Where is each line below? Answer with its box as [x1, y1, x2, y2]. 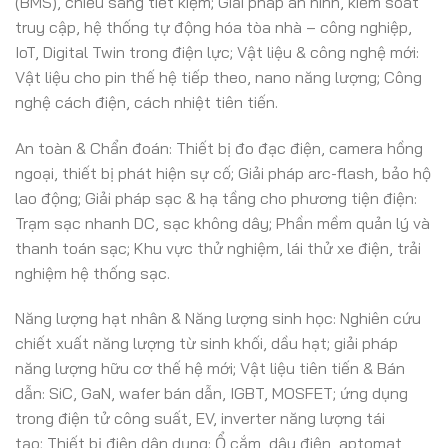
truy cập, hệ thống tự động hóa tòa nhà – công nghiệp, [15, 16, 412, 37]
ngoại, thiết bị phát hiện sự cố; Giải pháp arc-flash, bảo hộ [15, 162, 431, 183]
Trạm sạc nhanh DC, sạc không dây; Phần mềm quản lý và [15, 212, 430, 233]
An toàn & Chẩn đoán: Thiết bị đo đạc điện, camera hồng [15, 137, 423, 158]
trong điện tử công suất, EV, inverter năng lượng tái [15, 408, 385, 429]
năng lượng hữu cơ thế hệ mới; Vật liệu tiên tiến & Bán [15, 358, 405, 379]
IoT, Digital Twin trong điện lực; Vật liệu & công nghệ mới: [15, 41, 419, 62]
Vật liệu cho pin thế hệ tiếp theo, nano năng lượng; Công [15, 66, 422, 87]
